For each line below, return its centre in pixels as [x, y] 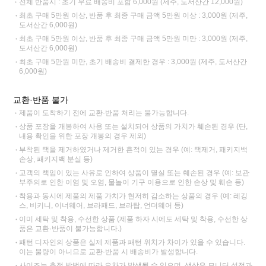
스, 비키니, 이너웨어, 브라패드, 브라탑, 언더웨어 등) [102, 205]
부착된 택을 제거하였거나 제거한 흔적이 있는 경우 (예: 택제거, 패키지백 [134, 149]
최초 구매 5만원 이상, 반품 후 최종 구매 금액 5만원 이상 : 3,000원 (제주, [134, 15]
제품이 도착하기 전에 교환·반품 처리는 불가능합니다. [104, 113]
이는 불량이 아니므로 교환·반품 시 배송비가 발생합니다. [109, 251]
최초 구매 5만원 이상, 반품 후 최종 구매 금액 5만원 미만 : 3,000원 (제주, [134, 38]
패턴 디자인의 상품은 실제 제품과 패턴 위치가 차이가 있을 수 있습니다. [132, 242]
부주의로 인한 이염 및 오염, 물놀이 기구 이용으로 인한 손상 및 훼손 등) [132, 182]
